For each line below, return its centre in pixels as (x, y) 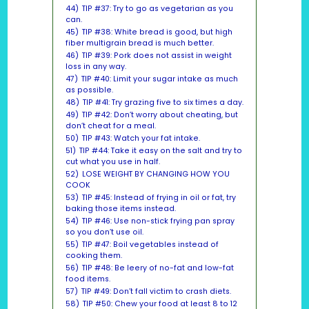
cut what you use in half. (112, 162)
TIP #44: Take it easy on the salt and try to (160, 151)
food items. (88, 279)
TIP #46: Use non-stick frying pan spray (158, 221)
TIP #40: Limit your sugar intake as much (159, 79)
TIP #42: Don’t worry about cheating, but (160, 115)
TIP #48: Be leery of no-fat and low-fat (158, 268)
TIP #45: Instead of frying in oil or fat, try (159, 198)
